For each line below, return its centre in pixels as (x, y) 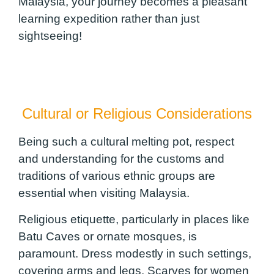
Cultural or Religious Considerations (137, 114)
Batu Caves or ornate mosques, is (108, 236)
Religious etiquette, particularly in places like (134, 219)
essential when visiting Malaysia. (104, 193)
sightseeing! (50, 36)
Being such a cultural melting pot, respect (126, 142)
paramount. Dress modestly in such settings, (135, 253)
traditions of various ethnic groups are (117, 176)
